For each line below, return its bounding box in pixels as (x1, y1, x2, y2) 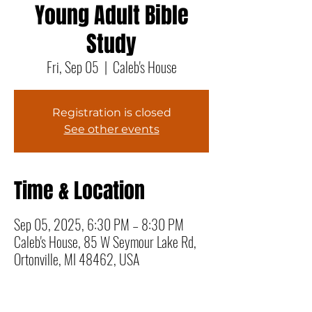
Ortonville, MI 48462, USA (14, 249, 139, 270)
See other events (63, 123, 159, 136)
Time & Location (14, 175, 145, 206)
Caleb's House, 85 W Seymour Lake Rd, (14, 231, 196, 252)
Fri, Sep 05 (46, 56, 99, 77)
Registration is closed (52, 106, 171, 119)
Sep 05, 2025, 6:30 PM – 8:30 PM (14, 214, 184, 235)
